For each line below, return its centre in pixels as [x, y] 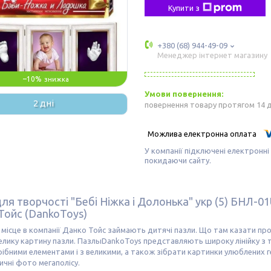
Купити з [184, 8]
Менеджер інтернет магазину [212, 55]
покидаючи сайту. [178, 160]
